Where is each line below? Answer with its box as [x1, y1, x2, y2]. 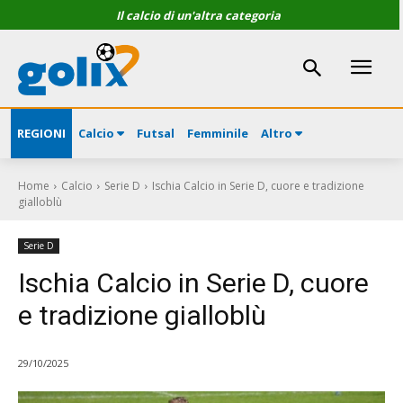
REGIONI [17, 125, 66, 142]
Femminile [187, 125, 248, 142]
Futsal [137, 125, 175, 142]
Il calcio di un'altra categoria [115, 7, 281, 23]
